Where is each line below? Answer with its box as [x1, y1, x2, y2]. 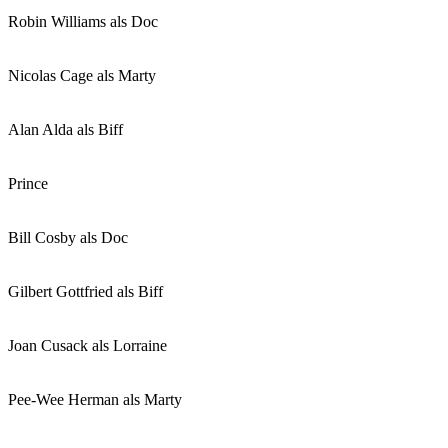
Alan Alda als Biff [8, 121, 123, 138]
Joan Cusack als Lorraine [8, 337, 167, 354]
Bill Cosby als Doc [8, 229, 128, 246]
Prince [8, 175, 48, 192]
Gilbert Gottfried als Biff [8, 283, 163, 300]
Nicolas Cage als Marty [8, 67, 156, 84]
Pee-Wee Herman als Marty [8, 391, 182, 408]
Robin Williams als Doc [8, 13, 158, 30]
